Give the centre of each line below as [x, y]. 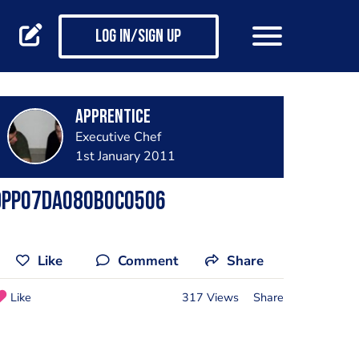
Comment [148, 261]
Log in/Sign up [138, 38]
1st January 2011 [125, 156]
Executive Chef [118, 137]
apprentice [113, 118]
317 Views [210, 297]
